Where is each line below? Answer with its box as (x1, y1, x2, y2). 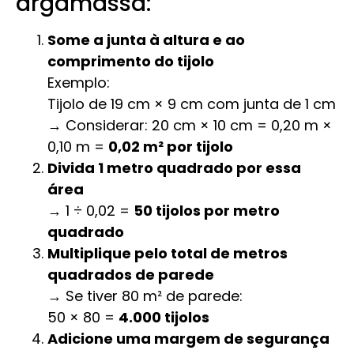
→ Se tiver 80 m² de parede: (47, 286, 243, 306)
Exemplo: (47, 73, 110, 92)
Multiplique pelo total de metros (47, 243, 288, 263)
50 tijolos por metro (134, 201, 280, 220)
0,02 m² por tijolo (108, 137, 233, 156)
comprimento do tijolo (47, 51, 214, 71)
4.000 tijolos (119, 307, 209, 327)
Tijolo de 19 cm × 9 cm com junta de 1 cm (47, 94, 336, 114)
